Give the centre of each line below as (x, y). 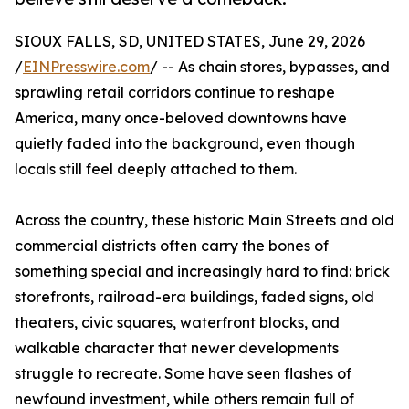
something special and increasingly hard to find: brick (202, 272)
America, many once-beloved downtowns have (181, 118)
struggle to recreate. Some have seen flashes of (183, 374)
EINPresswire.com (86, 67)
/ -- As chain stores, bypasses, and (270, 67)
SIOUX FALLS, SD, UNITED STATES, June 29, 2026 (190, 42)
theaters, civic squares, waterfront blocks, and (177, 323)
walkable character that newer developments (177, 348)
